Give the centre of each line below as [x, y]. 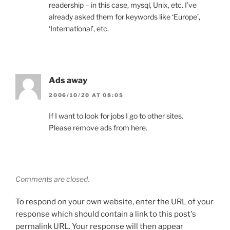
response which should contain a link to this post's [106, 214]
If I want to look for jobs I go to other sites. [116, 116]
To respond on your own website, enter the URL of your [114, 202]
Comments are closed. [52, 179]
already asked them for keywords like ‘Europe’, [124, 17]
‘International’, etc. [79, 29]
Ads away [68, 81]
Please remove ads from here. [98, 127]
